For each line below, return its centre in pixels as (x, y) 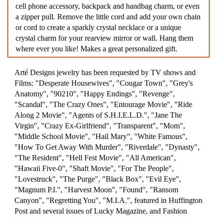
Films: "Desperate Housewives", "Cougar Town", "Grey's (104, 83)
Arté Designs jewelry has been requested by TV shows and (105, 72)
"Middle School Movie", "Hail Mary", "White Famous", (101, 136)
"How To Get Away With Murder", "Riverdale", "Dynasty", (107, 147)
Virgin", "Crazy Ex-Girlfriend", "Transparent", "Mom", (100, 126)
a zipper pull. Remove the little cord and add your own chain (108, 17)
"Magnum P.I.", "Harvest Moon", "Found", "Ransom (96, 190)
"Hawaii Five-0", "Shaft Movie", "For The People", (94, 168)
